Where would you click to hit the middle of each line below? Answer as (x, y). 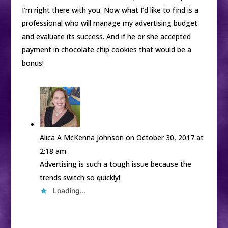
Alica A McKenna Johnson (81, 138)
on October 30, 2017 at (164, 138)
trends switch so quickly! (80, 177)
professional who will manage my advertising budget (109, 23)
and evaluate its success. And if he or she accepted (106, 36)
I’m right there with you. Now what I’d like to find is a (110, 10)
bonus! (33, 63)
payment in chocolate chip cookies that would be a (106, 50)
